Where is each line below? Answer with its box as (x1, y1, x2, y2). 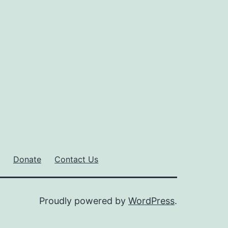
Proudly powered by (39, 195, 128, 207)
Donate (13, 154, 41, 164)
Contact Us (54, 154, 99, 164)
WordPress (128, 195, 175, 207)
